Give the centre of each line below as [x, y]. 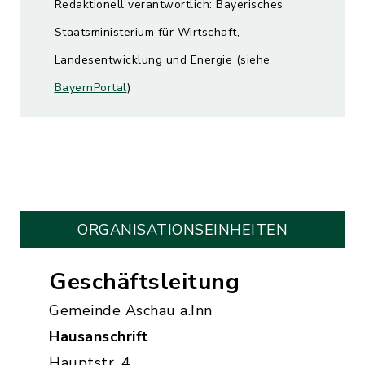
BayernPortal [90, 88]
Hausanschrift [99, 336]
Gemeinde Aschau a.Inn [131, 310]
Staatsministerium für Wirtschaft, [147, 32]
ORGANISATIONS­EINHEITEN [182, 230]
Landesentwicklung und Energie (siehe [162, 60]
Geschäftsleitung [144, 282]
